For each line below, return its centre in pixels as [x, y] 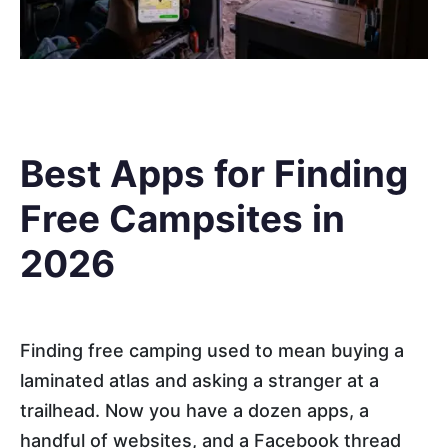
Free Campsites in [182, 218]
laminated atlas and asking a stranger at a [199, 381]
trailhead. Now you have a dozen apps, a [194, 411]
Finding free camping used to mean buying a [212, 351]
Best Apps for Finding [214, 173]
